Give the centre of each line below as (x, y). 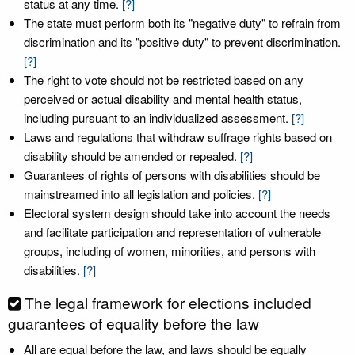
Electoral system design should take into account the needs (177, 213)
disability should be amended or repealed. (132, 156)
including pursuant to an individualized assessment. (156, 118)
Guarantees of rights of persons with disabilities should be (172, 175)
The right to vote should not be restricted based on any (164, 80)
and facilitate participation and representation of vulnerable (172, 232)
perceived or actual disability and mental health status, (163, 99)
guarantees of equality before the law (134, 323)
